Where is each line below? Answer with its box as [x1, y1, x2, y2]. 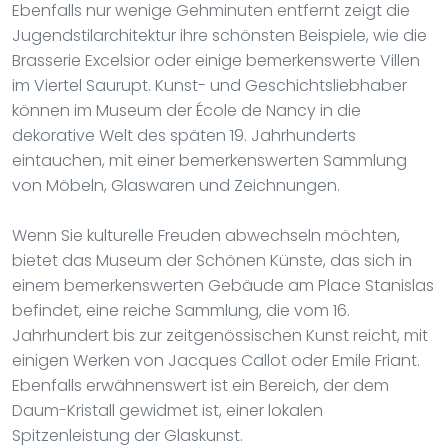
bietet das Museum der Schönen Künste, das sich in [12, 248, 412, 272]
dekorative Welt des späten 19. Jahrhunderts [12, 123, 356, 147]
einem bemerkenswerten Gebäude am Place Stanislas [12, 273, 434, 297]
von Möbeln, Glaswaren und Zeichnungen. [12, 173, 340, 197]
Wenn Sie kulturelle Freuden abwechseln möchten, [12, 223, 400, 247]
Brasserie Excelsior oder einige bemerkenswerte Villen [12, 48, 420, 72]
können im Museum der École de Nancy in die [12, 98, 361, 122]
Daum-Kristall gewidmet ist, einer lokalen [12, 398, 323, 422]
